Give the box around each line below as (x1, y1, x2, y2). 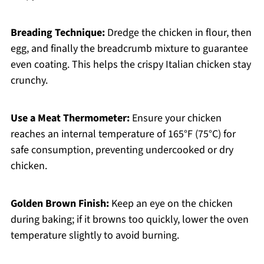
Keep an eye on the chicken (108, 196, 233, 212)
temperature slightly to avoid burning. (10, 228, 179, 243)
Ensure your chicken (129, 111, 222, 126)
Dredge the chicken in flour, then (104, 25, 252, 41)
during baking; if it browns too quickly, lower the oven (10, 212, 249, 227)
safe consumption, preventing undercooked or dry (10, 143, 233, 158)
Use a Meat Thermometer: (10, 111, 130, 126)
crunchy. (10, 73, 48, 88)
